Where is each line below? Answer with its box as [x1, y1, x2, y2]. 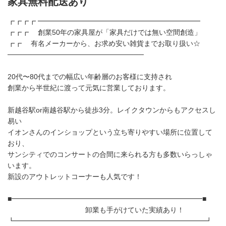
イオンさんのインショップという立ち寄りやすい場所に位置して [8, 128, 212, 136]
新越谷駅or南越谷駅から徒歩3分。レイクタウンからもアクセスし [8, 106, 216, 114]
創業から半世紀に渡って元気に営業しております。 [8, 84, 170, 92]
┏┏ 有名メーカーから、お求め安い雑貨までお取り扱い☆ [8, 39, 200, 47]
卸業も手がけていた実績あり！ [8, 206, 184, 214]
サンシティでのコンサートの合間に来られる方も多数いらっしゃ [8, 150, 212, 158]
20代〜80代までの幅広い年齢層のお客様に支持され [8, 73, 172, 81]
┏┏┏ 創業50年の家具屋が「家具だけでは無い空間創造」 [8, 28, 201, 36]
